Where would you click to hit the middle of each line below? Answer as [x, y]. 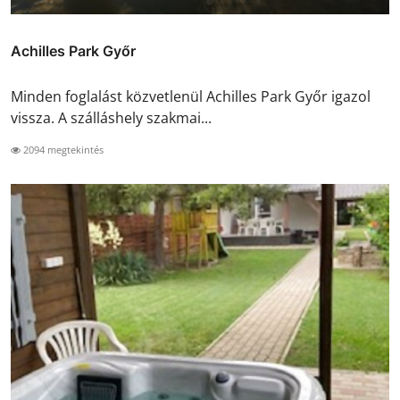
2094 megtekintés [62, 150]
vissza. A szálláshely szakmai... [111, 118]
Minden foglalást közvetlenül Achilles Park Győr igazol [191, 97]
